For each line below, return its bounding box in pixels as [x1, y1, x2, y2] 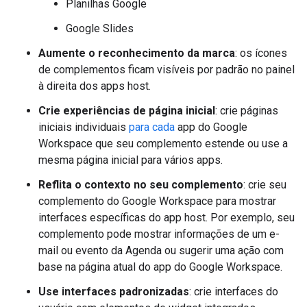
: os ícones [235, 47, 287, 60]
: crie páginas [215, 104, 278, 117]
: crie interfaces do [189, 285, 278, 298]
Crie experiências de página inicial [38, 104, 215, 117]
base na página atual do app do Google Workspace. [38, 260, 282, 273]
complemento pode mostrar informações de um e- [38, 228, 280, 241]
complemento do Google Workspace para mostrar [38, 195, 276, 208]
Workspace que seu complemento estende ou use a [38, 137, 288, 150]
